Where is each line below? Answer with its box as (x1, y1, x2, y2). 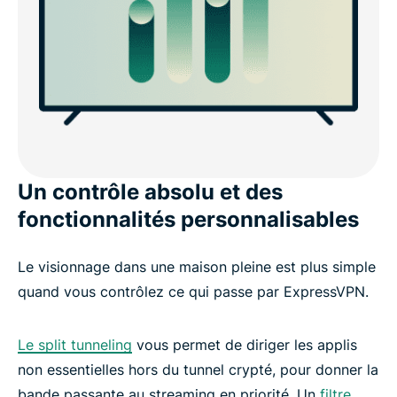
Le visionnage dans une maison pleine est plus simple (18, 257, 376, 276)
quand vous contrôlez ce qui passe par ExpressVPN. (18, 282, 369, 300)
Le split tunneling (18, 335, 132, 354)
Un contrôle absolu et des (18, 178, 283, 205)
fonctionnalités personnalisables (18, 206, 359, 232)
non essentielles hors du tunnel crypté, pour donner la (18, 360, 378, 378)
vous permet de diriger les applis (132, 335, 357, 354)
